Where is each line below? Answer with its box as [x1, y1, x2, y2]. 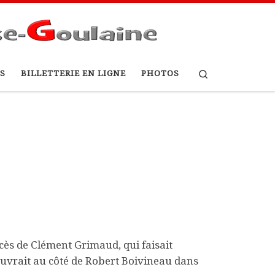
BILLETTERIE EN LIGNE [20, 69, 126, 79]
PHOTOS [141, 69, 179, 79]
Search [209, 68, 239, 78]
